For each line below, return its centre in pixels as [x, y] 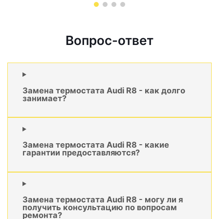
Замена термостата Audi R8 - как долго [104, 90]
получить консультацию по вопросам [100, 208]
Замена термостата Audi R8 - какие [96, 145]
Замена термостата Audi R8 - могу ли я [103, 200]
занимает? [44, 98]
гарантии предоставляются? [81, 153]
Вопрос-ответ [109, 41]
